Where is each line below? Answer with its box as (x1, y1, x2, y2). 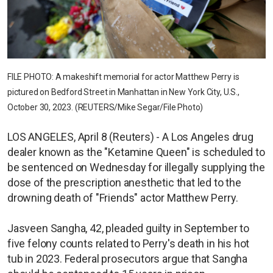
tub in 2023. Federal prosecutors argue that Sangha (7, 252, 248, 265)
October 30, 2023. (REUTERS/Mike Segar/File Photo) (7, 102, 204, 112)
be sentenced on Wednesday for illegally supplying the (7, 160, 265, 174)
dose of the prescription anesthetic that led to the (7, 175, 241, 189)
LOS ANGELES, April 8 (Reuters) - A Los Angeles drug (7, 130, 253, 143)
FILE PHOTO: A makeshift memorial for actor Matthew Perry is (7, 71, 239, 82)
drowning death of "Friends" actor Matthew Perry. (7, 191, 238, 204)
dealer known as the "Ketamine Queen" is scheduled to (7, 145, 265, 158)
